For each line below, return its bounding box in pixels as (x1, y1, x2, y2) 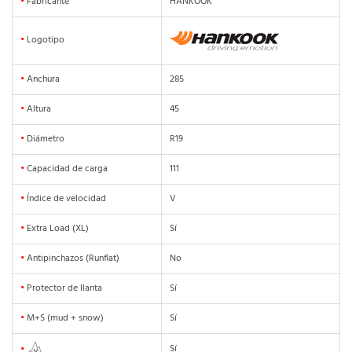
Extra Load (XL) (24, 221, 89, 236)
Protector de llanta (24, 280, 102, 296)
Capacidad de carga (24, 161, 108, 177)
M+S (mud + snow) (24, 310, 104, 326)
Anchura (24, 71, 60, 87)
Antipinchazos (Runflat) (24, 251, 119, 266)
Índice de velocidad (24, 191, 106, 207)
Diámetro (24, 131, 64, 147)
